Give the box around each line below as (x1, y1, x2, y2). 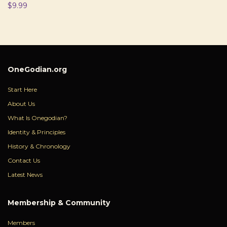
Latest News (8, 171, 43, 179)
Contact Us (8, 157, 40, 165)
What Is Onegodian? (8, 114, 67, 122)
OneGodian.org (8, 65, 67, 74)
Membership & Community (8, 198, 110, 208)
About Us (8, 100, 35, 108)
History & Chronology (8, 142, 70, 150)
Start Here (8, 86, 37, 94)
